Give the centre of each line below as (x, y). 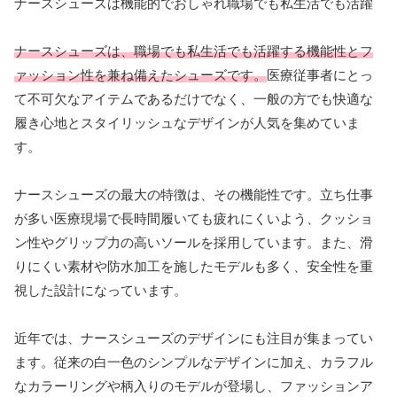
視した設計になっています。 (101, 290)
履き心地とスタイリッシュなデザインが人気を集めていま (187, 122)
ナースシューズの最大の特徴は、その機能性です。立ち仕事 (194, 194)
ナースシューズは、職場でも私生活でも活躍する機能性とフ (194, 51)
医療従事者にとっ (320, 74)
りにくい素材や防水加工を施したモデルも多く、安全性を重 (194, 266)
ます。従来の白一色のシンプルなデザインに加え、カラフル (194, 362)
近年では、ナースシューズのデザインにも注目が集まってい (194, 338)
